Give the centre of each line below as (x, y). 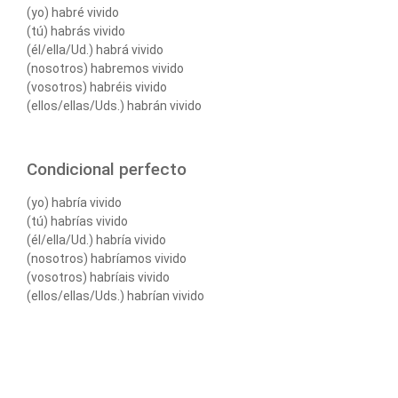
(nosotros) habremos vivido (105, 69)
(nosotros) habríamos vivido (107, 258)
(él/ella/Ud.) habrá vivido (95, 50)
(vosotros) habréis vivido (97, 88)
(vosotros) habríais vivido (98, 277)
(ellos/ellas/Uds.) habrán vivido (114, 106)
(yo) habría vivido (74, 202)
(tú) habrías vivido (77, 221)
